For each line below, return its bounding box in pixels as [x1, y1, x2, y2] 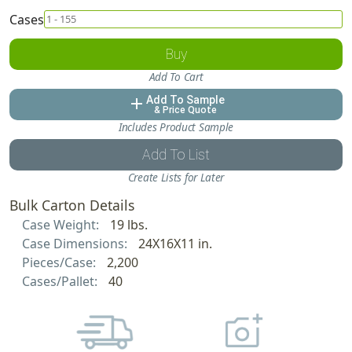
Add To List [142, 146, 210, 163]
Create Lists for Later [127, 169, 225, 185]
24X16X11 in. [137, 234, 212, 252]
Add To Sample [146, 93, 225, 106]
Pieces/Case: [22, 253, 99, 271]
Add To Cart [148, 68, 203, 84]
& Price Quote [154, 104, 217, 115]
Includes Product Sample [118, 119, 234, 134]
